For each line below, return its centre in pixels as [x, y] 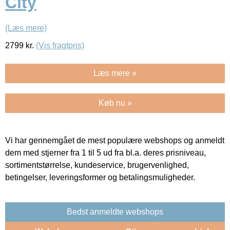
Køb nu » [115, 103]
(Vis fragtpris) [60, 45]
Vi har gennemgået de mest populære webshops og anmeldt [115, 140]
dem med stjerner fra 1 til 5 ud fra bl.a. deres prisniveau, [106, 152]
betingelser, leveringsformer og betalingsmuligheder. [100, 177]
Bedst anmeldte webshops [115, 212]
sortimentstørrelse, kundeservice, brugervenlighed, [97, 165]
